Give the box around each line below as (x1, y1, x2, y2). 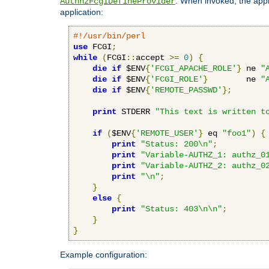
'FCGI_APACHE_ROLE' (150, 63, 237, 73)
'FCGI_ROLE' (150, 74, 203, 84)
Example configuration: (60, 249, 147, 259)
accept (136, 52, 169, 62)
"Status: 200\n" (141, 139, 213, 149)
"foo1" (222, 128, 251, 138)
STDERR (116, 106, 155, 116)
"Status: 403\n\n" (141, 204, 222, 214)
